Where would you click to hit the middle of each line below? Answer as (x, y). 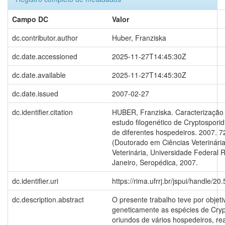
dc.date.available (39, 75)
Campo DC (30, 19)
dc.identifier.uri (35, 181)
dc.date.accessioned (45, 56)
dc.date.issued (35, 93)
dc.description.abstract (48, 199)
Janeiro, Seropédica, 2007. (155, 162)
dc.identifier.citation (42, 112)
